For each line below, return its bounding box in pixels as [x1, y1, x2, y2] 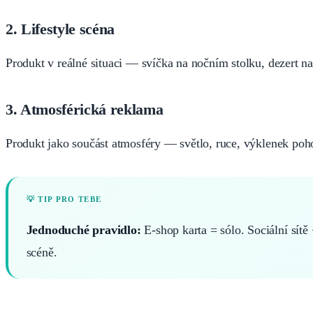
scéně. [26, 245, 57, 259]
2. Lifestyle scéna [6, 20, 115, 38]
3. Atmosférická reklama [6, 100, 163, 118]
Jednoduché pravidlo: [26, 222, 141, 237]
